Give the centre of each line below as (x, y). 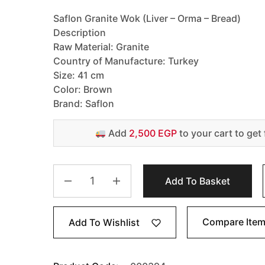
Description (80, 33)
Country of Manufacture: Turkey (126, 61)
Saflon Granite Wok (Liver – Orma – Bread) (147, 18)
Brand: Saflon (84, 104)
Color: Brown (83, 89)
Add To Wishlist (104, 222)
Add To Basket (198, 181)
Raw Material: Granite (101, 47)
